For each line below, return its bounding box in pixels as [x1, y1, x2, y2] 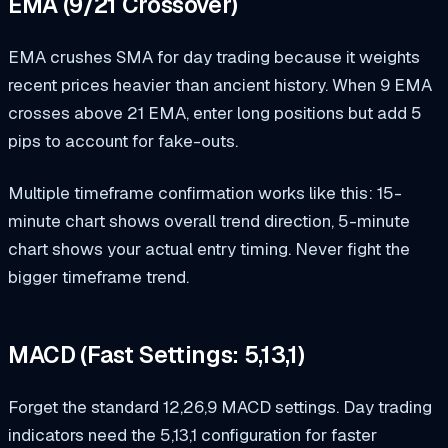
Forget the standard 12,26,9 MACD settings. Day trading [8, 395, 432, 418]
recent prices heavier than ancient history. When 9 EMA [8, 73, 432, 96]
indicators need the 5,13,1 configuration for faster [8, 423, 377, 446]
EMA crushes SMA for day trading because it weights [8, 45, 420, 68]
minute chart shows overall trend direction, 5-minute [8, 209, 410, 232]
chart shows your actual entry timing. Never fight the [8, 237, 410, 260]
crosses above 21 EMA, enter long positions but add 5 [8, 101, 422, 124]
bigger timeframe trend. [8, 265, 189, 288]
